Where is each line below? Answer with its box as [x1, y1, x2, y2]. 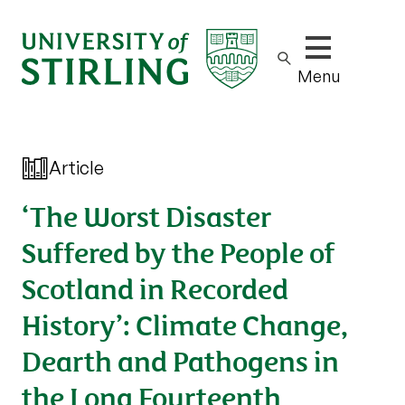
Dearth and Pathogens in [22, 339, 339, 380]
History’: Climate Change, [22, 303, 348, 344]
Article [49, 156, 104, 179]
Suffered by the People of [22, 231, 335, 271]
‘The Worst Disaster [22, 194, 271, 235]
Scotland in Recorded [22, 267, 288, 307]
